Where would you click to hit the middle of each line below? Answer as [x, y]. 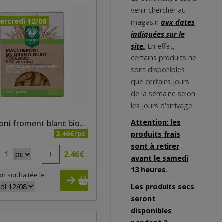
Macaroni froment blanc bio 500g [83, 123]
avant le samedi [160, 158]
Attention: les [156, 122]
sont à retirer [155, 146]
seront [143, 198]
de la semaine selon [163, 93]
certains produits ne [164, 58]
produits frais [156, 134]
